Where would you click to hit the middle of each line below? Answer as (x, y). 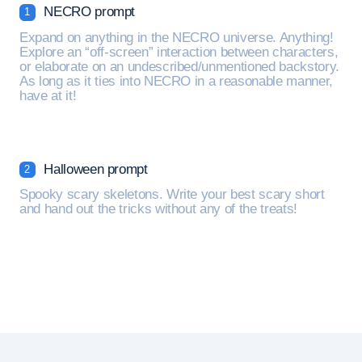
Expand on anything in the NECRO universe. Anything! (177, 37)
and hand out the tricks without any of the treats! (159, 209)
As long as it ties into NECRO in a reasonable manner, (176, 81)
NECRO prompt (88, 11)
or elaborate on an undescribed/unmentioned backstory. (179, 66)
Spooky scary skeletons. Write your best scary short (172, 194)
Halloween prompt (94, 169)
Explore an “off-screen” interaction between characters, (179, 52)
